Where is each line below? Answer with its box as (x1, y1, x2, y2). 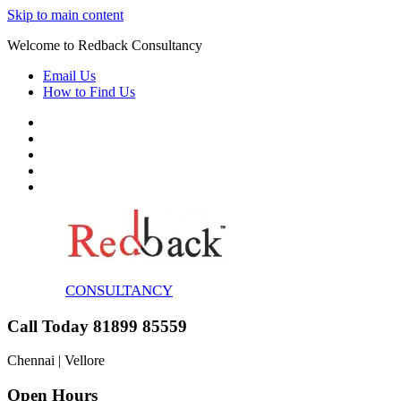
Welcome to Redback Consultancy (7, 38, 202, 53)
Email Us (43, 68, 96, 83)
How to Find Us (43, 84, 135, 99)
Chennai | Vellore (7, 353, 105, 369)
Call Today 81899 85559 (7, 316, 187, 336)
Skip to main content (7, 7, 124, 22)
